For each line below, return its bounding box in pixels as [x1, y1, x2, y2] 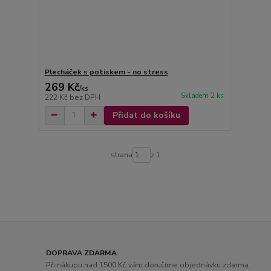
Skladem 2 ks [180, 91, 224, 100]
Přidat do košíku [112, 109, 180, 121]
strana [110, 149, 132, 160]
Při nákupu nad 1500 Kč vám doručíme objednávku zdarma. [46, 260, 251, 270]
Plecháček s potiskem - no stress [44, 67, 168, 77]
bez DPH [69, 92, 100, 102]
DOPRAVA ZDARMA [46, 248, 117, 258]
